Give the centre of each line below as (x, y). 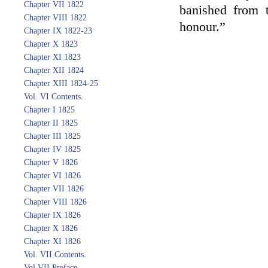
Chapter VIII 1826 (55, 202)
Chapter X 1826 (51, 228)
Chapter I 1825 (49, 110)
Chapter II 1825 (51, 123)
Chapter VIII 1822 (55, 18)
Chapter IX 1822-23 (58, 31)
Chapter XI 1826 (52, 241)
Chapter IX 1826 (52, 215)
